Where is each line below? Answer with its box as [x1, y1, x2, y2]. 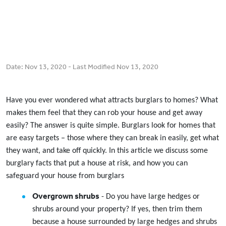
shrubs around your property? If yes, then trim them [32, 205, 202, 214]
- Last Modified [67, 63, 117, 72]
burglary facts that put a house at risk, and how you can [6, 159, 188, 168]
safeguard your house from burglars [6, 172, 124, 181]
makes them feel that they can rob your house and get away [6, 109, 202, 118]
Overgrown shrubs [32, 191, 99, 201]
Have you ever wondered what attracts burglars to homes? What [6, 96, 218, 105]
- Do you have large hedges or [99, 193, 200, 201]
